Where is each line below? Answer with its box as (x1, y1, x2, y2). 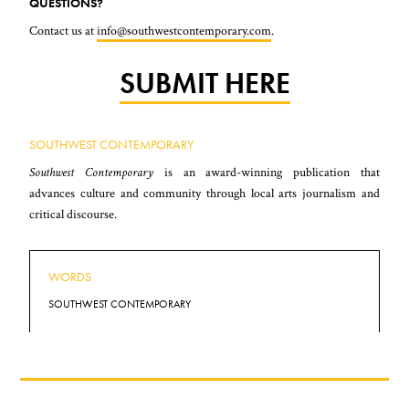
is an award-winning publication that (153, 163, 380, 181)
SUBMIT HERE (119, 64, 290, 101)
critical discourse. (29, 204, 118, 223)
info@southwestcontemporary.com (97, 21, 272, 39)
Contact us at (29, 21, 98, 39)
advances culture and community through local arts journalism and (29, 184, 380, 202)
